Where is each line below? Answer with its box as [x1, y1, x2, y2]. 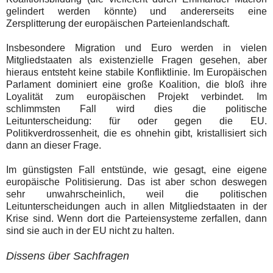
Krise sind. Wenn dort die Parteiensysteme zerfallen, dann [6, 213, 267, 224]
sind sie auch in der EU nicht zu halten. [6, 225, 174, 236]
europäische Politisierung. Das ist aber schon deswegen [6, 176, 267, 187]
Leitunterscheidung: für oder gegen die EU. [6, 115, 267, 126]
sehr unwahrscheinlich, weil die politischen [6, 188, 267, 199]
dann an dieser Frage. [6, 140, 101, 151]
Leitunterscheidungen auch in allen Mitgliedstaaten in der [6, 200, 267, 211]
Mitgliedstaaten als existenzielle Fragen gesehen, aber [6, 54, 267, 65]
